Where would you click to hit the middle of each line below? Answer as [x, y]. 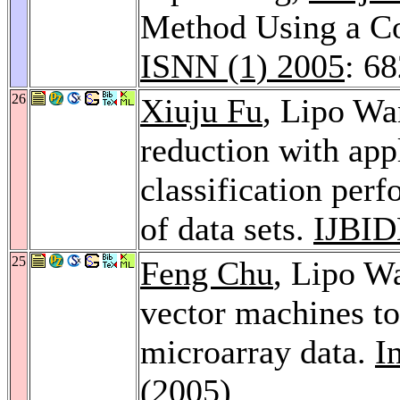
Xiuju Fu [201, 110]
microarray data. [258, 351]
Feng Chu [207, 273]
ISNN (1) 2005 [242, 66]
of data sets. [227, 228]
